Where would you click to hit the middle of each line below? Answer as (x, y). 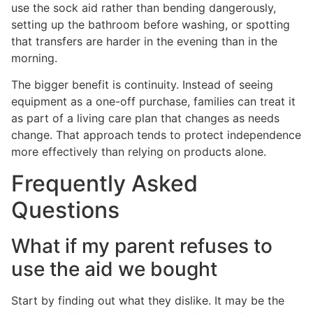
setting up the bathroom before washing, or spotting (151, 25)
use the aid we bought (114, 269)
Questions (65, 210)
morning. (34, 58)
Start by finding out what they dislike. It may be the (148, 300)
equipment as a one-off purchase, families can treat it (153, 102)
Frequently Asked (104, 183)
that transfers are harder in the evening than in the (144, 42)
